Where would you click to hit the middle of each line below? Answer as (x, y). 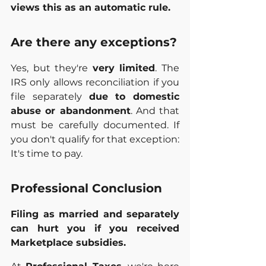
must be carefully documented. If (95, 125)
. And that (155, 111)
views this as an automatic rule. (91, 8)
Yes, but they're (52, 68)
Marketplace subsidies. (68, 243)
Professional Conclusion (86, 189)
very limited (124, 68)
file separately (50, 97)
